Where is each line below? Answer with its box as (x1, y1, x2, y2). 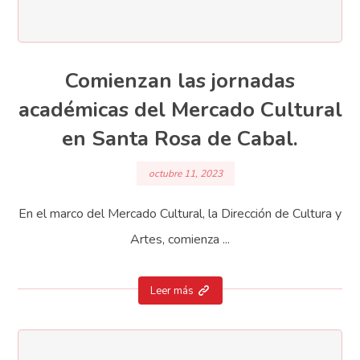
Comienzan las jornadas (65, 67, 295, 96)
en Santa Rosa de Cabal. (62, 125, 298, 153)
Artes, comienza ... (130, 230, 230, 248)
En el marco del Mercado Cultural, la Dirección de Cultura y (18, 204, 342, 223)
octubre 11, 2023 (149, 166, 223, 180)
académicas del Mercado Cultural (18, 96, 342, 125)
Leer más (149, 283, 194, 298)
